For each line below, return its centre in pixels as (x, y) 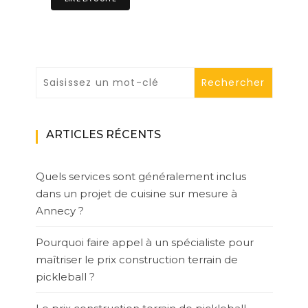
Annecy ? (59, 211)
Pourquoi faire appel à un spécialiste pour (144, 243)
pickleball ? (65, 277)
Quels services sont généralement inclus (141, 177)
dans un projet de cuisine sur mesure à (136, 194)
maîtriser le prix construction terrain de (136, 260)
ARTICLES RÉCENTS (103, 135)
